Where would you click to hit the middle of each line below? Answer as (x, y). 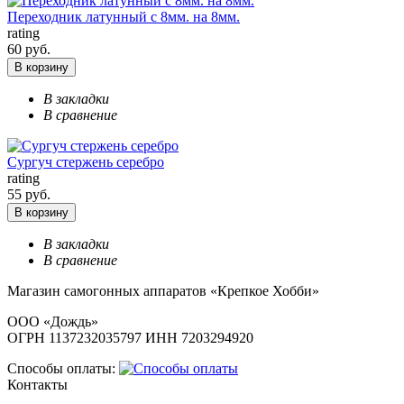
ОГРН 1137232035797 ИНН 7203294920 (130, 338)
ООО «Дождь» (53, 322)
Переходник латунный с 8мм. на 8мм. (124, 17)
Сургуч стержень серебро (86, 162)
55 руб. (29, 195)
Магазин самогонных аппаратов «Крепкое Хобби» (163, 291)
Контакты (37, 385)
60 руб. (29, 50)
